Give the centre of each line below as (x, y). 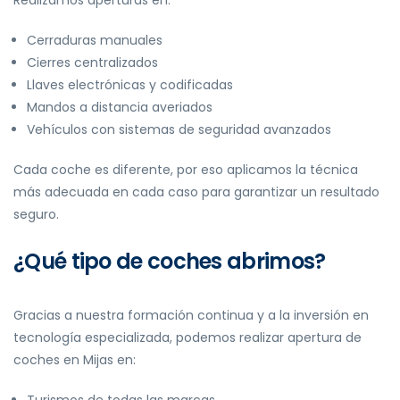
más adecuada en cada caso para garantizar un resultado (196, 192)
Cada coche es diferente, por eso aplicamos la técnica (186, 169)
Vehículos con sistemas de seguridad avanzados (179, 129)
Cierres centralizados (92, 62)
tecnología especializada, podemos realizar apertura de (187, 337)
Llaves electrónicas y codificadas (130, 84)
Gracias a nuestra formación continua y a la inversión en (191, 315)
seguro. (36, 214)
